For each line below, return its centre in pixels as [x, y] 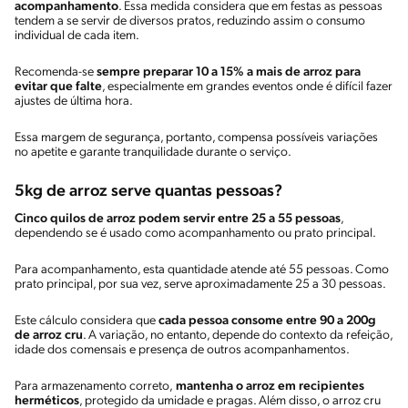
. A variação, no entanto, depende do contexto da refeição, [238, 335]
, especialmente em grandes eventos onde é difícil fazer [247, 87]
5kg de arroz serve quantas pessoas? [148, 191]
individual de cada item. [77, 36]
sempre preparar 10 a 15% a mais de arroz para [229, 72]
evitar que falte [58, 87]
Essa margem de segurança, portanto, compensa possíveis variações [196, 138]
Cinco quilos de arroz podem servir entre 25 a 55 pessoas [178, 219]
